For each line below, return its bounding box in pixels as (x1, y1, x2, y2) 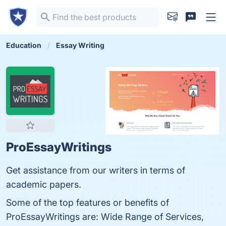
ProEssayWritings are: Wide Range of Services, (6, 211, 204, 222)
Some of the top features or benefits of (6, 197, 169, 208)
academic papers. (6, 179, 81, 190)
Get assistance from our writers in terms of (6, 165, 185, 176)
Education (6, 41, 41, 49)
